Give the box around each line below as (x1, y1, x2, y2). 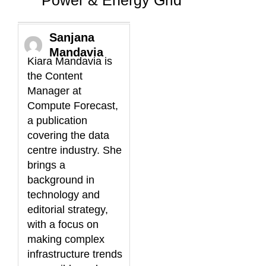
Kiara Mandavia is (27, 55, 112, 67)
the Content (27, 69, 83, 82)
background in (27, 173, 94, 186)
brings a (27, 159, 65, 171)
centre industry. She (27, 144, 122, 156)
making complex (27, 233, 104, 245)
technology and (27, 188, 100, 201)
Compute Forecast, (27, 99, 118, 112)
